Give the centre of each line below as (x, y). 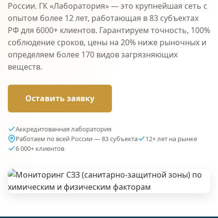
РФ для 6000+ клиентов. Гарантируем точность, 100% (109, 30)
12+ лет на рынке (171, 139)
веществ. (25, 67)
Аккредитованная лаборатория (64, 129)
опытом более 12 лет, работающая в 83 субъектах (103, 18)
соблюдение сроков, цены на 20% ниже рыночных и (107, 42)
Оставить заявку (60, 98)
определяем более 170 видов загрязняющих (93, 54)
